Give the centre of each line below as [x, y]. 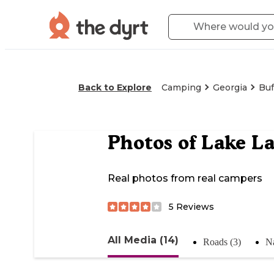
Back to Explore [115, 87]
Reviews [194, 206]
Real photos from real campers [185, 179]
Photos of [154, 143]
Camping [181, 87]
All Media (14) [143, 240]
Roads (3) [222, 242]
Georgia [230, 87]
